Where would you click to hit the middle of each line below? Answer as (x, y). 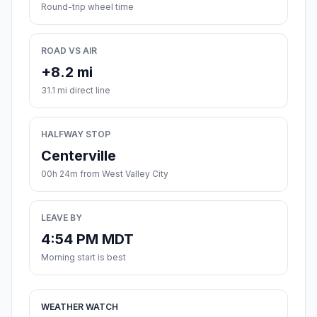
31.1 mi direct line (76, 91)
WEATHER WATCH (80, 307)
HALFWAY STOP (76, 134)
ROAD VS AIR (69, 51)
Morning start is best (83, 258)
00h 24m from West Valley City (105, 174)
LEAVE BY (62, 218)
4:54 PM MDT (87, 240)
